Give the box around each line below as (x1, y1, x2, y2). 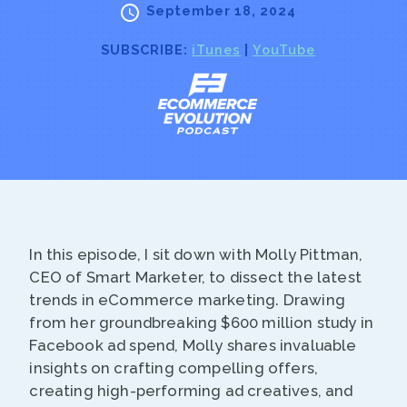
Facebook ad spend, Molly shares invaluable (29, 336, 357, 355)
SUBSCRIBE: (101, 42, 192, 57)
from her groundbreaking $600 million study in (29, 313, 374, 333)
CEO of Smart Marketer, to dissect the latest (29, 268, 362, 287)
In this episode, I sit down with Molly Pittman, (29, 245, 363, 264)
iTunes (192, 42, 241, 57)
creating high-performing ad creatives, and (29, 382, 353, 401)
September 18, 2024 (145, 3, 296, 18)
